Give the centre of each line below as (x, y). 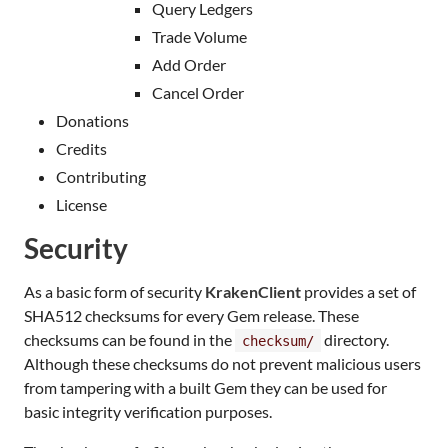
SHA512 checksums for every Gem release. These (191, 315)
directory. (355, 339)
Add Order (189, 64)
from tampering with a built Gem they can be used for (205, 387)
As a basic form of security (114, 291)
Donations (92, 120)
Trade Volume (199, 36)
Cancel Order (198, 92)
